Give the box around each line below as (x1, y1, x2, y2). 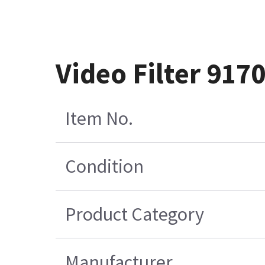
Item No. (64, 106, 133, 131)
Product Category (64, 202, 204, 227)
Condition (64, 154, 144, 179)
